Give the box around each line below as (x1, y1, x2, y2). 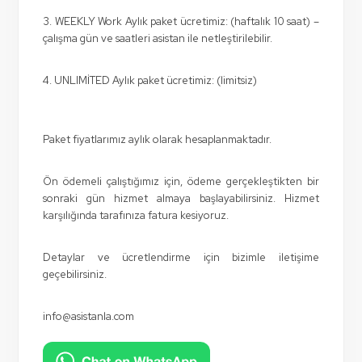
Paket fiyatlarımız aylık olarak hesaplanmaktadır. (43, 133, 272, 146)
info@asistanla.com (43, 309, 135, 323)
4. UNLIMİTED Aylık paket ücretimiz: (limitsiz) (43, 74, 258, 87)
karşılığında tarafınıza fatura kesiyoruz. (43, 208, 229, 222)
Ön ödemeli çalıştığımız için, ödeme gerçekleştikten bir (43, 175, 319, 188)
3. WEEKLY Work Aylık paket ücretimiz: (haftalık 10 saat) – (43, 15, 319, 28)
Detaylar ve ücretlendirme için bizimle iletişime (43, 250, 319, 264)
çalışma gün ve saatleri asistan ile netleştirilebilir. (43, 32, 273, 45)
